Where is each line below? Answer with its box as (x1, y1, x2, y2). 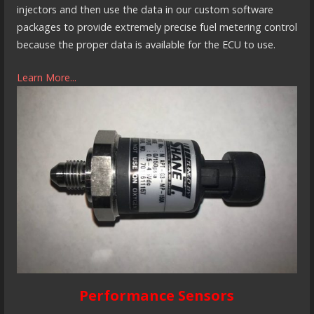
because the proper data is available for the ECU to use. (16, 38, 275, 52)
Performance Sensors (79, 286, 235, 306)
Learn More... (16, 70, 76, 84)
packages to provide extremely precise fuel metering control (16, 20, 297, 34)
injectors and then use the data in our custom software (16, 3, 273, 17)
